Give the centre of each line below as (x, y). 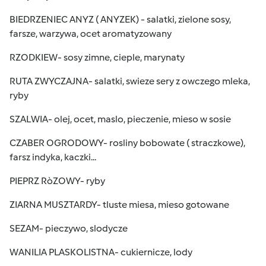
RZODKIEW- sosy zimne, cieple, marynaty (97, 57)
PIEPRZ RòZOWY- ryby (57, 181)
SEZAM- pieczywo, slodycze (69, 228)
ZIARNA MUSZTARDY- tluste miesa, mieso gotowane (119, 205)
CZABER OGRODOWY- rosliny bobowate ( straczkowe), (127, 143)
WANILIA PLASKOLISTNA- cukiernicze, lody (101, 252)
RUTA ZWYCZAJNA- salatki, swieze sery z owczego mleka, (130, 81)
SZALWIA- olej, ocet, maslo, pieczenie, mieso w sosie (120, 119)
